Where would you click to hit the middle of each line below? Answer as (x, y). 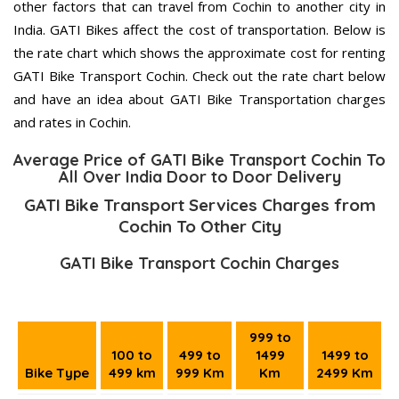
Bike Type (57, 373)
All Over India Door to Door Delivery (199, 177)
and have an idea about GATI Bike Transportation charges (199, 99)
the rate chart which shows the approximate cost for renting (199, 53)
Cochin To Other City (199, 227)
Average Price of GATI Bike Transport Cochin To (199, 160)
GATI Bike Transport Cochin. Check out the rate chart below (199, 76)
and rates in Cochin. (72, 122)
